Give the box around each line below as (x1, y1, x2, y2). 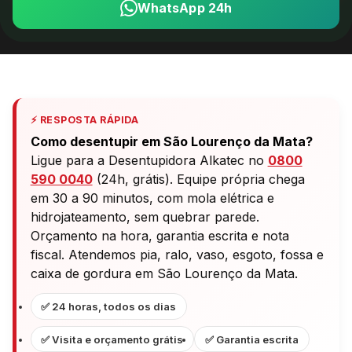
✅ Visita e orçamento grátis (41, 332, 184, 346)
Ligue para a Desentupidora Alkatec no (30, 152, 268, 169)
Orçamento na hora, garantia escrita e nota (30, 228, 289, 244)
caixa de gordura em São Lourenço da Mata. (30, 266, 298, 282)
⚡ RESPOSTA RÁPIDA (30, 113, 139, 126)
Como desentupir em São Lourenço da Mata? (30, 134, 313, 150)
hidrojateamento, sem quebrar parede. (30, 209, 259, 225)
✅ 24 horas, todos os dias (41, 299, 177, 313)
